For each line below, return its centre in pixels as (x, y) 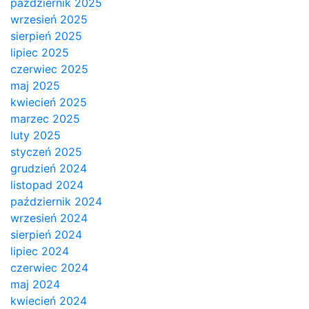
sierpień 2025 (46, 36)
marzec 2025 (45, 119)
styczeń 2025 (46, 152)
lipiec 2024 (40, 251)
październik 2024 (56, 201)
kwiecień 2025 (49, 102)
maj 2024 (35, 284)
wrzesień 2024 (49, 218)
